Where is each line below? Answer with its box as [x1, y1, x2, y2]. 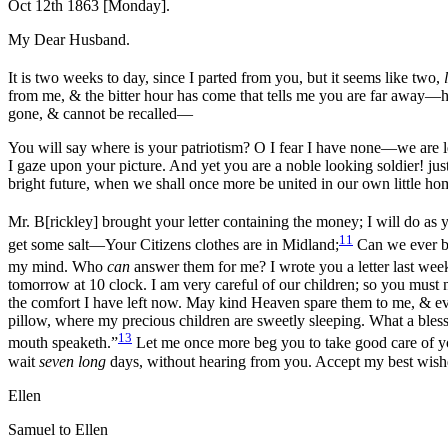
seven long [39, 352, 106, 370]
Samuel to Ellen [8, 420, 108, 438]
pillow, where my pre [8, 312, 142, 330]
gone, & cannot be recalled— [8, 105, 193, 123]
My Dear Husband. [8, 31, 130, 49]
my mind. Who [8, 258, 107, 276]
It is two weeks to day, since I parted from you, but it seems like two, [8, 69, 444, 87]
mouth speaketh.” [8, 334, 118, 352]
